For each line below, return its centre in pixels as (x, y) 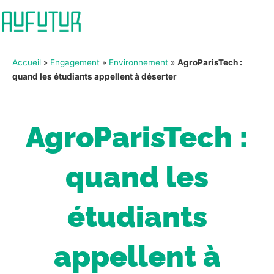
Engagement (75, 62)
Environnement (139, 62)
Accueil (27, 62)
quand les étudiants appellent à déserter (94, 76)
